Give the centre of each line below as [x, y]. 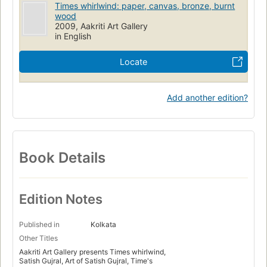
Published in [39, 225]
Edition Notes [61, 199]
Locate [133, 61]
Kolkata [103, 225]
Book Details [62, 157]
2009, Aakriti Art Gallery [102, 26]
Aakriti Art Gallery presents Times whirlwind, [92, 252]
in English [73, 36]
